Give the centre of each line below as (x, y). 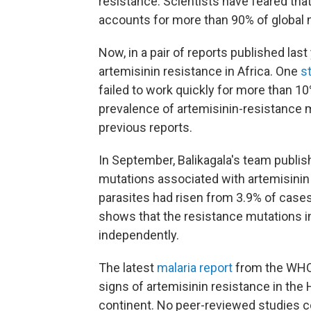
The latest (128, 268)
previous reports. (145, 128)
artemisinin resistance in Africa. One (200, 72)
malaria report (195, 268)
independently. (139, 235)
